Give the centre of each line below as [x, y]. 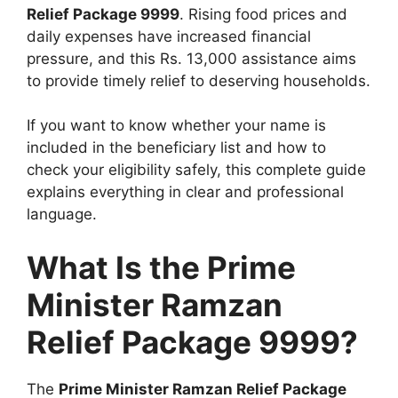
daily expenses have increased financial [169, 36]
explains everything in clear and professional [185, 192]
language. [62, 215]
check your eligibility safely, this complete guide [196, 170]
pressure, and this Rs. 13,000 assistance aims [191, 58]
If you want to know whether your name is [176, 126]
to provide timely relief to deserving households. [199, 80]
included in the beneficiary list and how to [176, 148]
